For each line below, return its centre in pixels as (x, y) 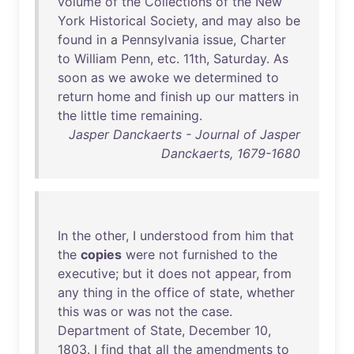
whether (271, 292)
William (96, 58)
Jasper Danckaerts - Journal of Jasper (185, 134)
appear (235, 273)
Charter (263, 40)
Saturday (240, 58)
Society (172, 21)
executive (87, 273)
